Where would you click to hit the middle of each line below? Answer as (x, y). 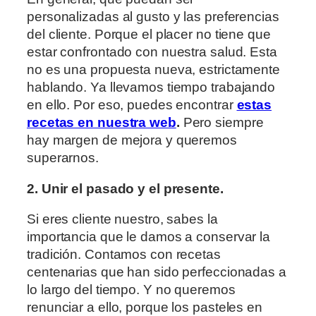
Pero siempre (221, 123)
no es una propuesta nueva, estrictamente (153, 70)
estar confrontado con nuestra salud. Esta (152, 52)
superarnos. (63, 158)
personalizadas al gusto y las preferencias (153, 17)
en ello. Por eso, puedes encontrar (132, 105)
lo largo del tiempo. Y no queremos (131, 290)
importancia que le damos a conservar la (149, 237)
